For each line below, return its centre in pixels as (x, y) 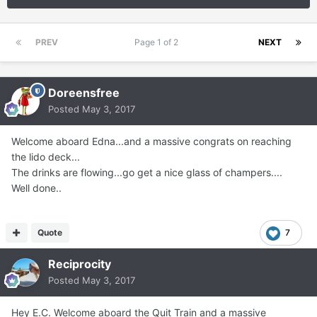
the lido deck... (46, 157)
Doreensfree (84, 93)
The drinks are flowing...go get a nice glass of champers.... (147, 173)
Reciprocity (80, 264)
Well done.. (36, 188)
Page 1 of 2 (158, 42)
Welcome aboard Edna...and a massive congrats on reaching (151, 142)
